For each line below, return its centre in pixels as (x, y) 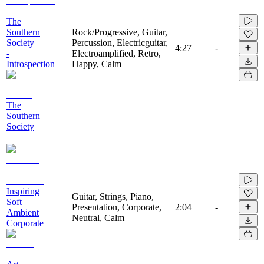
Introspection (31, 64)
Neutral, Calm (98, 217)
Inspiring (23, 191)
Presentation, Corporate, (117, 207)
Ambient (23, 212)
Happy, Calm (97, 64)
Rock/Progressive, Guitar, (120, 32)
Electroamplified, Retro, (116, 53)
